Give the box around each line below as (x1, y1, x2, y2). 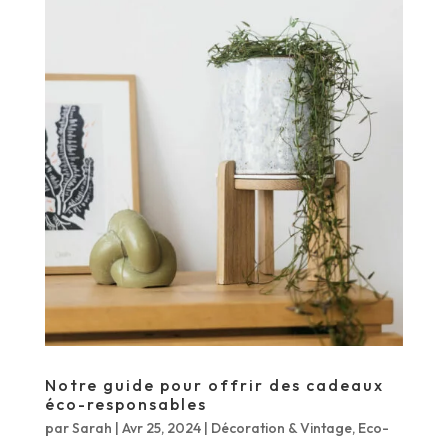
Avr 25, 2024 (121, 419, 201, 438)
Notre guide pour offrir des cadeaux (44, 375, 384, 396)
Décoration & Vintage (210, 419, 352, 438)
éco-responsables (44, 394, 207, 415)
